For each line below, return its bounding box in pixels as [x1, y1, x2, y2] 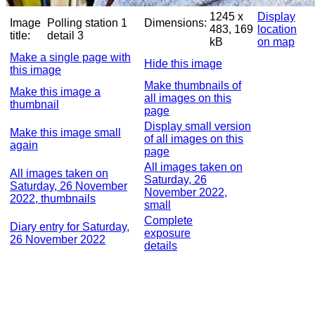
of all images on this [144, 133, 243, 145]
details [144, 240, 177, 252]
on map [257, 36, 295, 48]
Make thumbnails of [144, 79, 241, 91]
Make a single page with [10, 51, 131, 63]
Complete [144, 214, 193, 226]
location [257, 23, 297, 35]
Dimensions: [144, 17, 207, 29]
